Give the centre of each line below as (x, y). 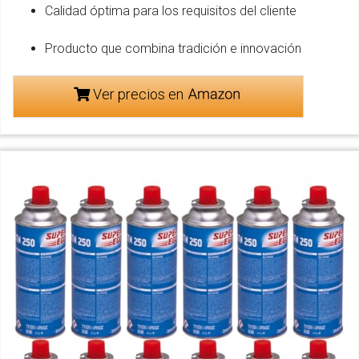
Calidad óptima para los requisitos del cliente (171, 11)
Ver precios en (138, 95)
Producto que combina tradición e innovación (173, 49)
